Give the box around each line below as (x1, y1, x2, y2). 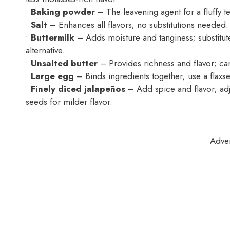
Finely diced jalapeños (31, 83, 125, 95)
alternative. (26, 44, 65, 57)
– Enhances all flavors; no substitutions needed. (47, 18, 228, 31)
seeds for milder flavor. (26, 95, 112, 108)
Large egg (31, 70, 74, 83)
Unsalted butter (31, 57, 98, 70)
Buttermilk (31, 31, 74, 44)
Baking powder (31, 6, 95, 18)
